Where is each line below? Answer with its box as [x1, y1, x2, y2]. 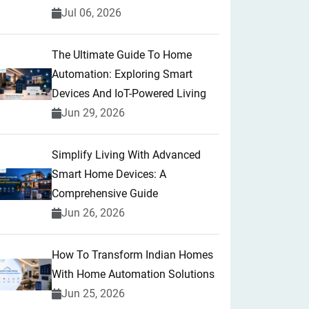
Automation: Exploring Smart [52, 68, 192, 81]
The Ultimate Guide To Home [52, 48, 192, 61]
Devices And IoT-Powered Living [52, 87, 206, 100]
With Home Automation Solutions [52, 268, 215, 281]
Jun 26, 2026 [61, 206, 125, 219]
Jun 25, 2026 [61, 287, 125, 300]
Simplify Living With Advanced [52, 148, 201, 161]
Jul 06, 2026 [61, 6, 121, 19]
